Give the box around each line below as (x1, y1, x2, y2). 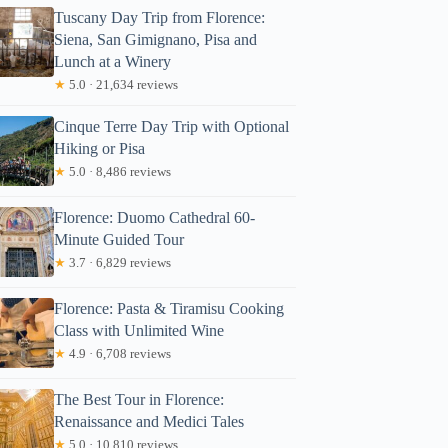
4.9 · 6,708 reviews (66, 345, 172, 361)
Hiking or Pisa (54, 139, 146, 157)
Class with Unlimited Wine (54, 321, 225, 339)
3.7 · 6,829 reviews (66, 254, 172, 270)
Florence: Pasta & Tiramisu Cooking (54, 299, 285, 317)
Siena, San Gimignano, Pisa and (54, 30, 258, 48)
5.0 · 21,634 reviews (66, 76, 179, 92)
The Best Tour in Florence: (54, 390, 225, 408)
